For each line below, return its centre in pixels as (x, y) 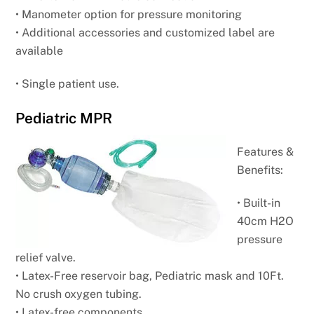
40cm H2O (266, 221)
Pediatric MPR (64, 118)
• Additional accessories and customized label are (147, 33)
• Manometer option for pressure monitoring (129, 15)
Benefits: (260, 170)
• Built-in (259, 203)
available (40, 51)
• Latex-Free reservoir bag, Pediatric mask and (137, 275)
